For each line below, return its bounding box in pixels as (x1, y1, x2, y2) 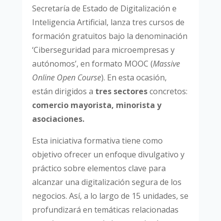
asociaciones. (32, 113, 86, 125)
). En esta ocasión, (101, 72, 167, 83)
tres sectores (93, 86, 147, 97)
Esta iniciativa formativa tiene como (32, 135, 163, 147)
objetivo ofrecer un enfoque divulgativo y (32, 149, 184, 160)
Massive (152, 58, 180, 70)
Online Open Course (32, 72, 101, 83)
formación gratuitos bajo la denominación (32, 31, 187, 42)
